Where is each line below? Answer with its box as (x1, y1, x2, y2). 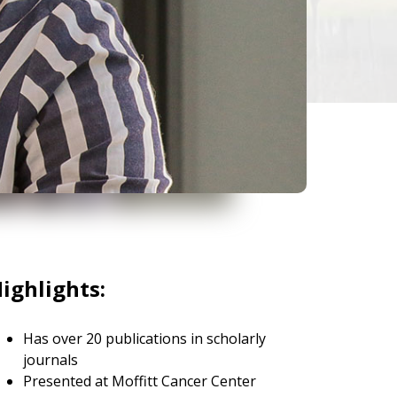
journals (23, 350, 78, 370)
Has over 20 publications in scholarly (23, 329, 266, 348)
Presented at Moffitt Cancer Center (23, 371, 256, 391)
